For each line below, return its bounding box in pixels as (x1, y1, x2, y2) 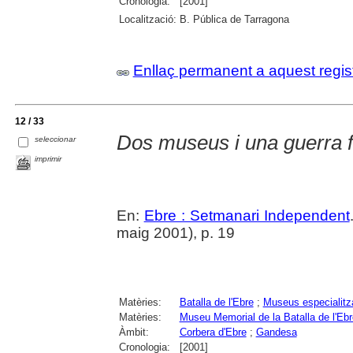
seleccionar (35, 135, 76, 144)
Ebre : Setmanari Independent (143, 207, 350, 225)
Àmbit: (118, 326, 149, 339)
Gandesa (255, 326, 297, 339)
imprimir (35, 154, 62, 164)
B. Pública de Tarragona (179, 13, 289, 26)
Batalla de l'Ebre (179, 296, 254, 309)
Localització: (118, 13, 176, 26)
